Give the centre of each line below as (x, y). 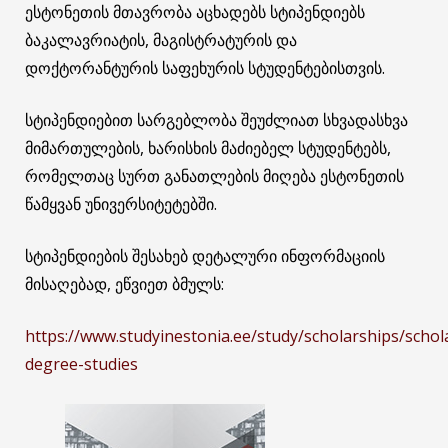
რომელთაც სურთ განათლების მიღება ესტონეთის (214, 176)
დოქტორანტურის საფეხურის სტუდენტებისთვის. (205, 68)
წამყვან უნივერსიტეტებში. (121, 204)
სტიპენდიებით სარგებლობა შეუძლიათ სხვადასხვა (216, 120)
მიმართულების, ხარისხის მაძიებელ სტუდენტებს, (208, 148)
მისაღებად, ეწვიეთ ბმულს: (124, 284)
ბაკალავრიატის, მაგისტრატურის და (161, 40)
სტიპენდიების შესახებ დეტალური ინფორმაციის (205, 256)
